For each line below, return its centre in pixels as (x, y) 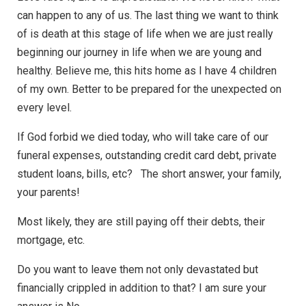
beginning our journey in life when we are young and (139, 53)
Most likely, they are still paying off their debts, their (141, 222)
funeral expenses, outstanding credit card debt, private (147, 156)
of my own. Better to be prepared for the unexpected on (149, 89)
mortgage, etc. (51, 240)
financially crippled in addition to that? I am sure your (142, 288)
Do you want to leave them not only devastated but (138, 270)
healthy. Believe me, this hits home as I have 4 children (147, 71)
